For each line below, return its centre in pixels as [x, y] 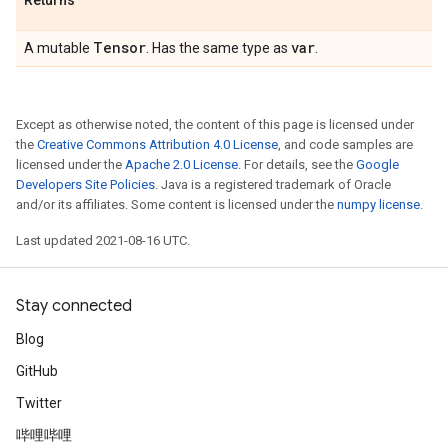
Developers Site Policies [85, 184]
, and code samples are [345, 144]
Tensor [119, 47]
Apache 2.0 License [181, 164]
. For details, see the [297, 164]
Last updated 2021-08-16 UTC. [103, 240]
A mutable [58, 48]
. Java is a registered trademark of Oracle [273, 184]
